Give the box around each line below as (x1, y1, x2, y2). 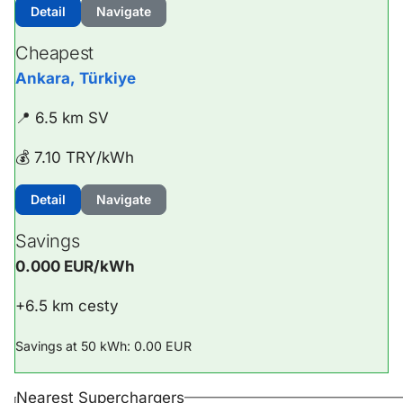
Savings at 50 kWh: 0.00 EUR (15, 338, 192, 354)
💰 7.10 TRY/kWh (15, 148, 134, 166)
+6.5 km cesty (15, 297, 119, 315)
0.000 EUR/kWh (15, 257, 135, 275)
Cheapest (15, 42, 94, 64)
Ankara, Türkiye (15, 69, 136, 87)
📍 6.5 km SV (15, 109, 109, 127)
